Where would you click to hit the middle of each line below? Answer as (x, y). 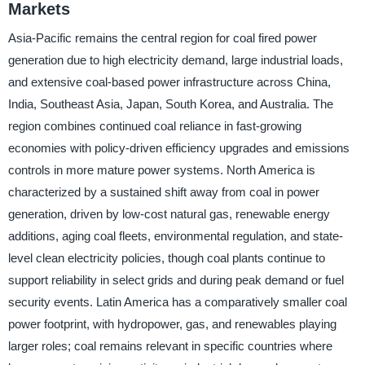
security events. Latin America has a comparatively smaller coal (177, 302)
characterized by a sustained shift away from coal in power (163, 192)
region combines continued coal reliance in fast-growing (154, 126)
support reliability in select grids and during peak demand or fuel (176, 280)
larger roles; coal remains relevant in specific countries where (170, 346)
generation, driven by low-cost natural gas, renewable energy (169, 214)
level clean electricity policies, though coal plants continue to (166, 258)
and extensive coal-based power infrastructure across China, (169, 82)
